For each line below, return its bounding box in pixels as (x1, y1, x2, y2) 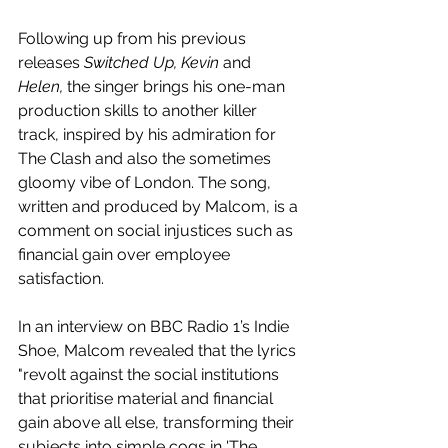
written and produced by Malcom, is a (18, 197, 302, 217)
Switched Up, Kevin (84, 53, 219, 73)
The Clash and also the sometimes (18, 149, 275, 169)
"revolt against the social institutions (18, 365, 283, 385)
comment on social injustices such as (18, 221, 297, 241)
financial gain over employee (18, 245, 234, 265)
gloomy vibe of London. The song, (18, 173, 275, 193)
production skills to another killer (18, 101, 261, 121)
